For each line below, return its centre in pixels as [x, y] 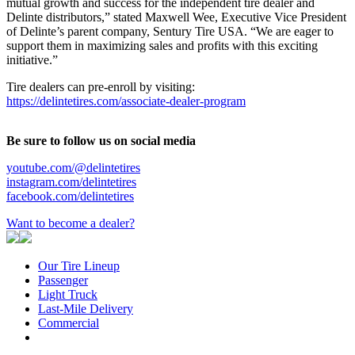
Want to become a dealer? [71, 223]
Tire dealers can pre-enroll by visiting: [101, 86]
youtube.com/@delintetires [73, 167]
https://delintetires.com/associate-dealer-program [126, 101]
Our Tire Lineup [79, 265]
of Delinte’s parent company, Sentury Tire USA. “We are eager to [170, 31]
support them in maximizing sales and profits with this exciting [162, 45]
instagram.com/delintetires [71, 181]
